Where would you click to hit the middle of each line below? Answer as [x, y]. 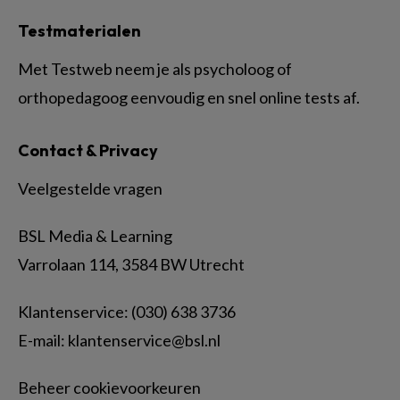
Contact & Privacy [88, 150]
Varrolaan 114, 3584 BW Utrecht [131, 264]
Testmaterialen [79, 31]
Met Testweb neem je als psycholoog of [155, 69]
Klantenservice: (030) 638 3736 [127, 312]
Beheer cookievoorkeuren [109, 387]
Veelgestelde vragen [92, 188]
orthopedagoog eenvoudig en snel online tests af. [189, 97]
